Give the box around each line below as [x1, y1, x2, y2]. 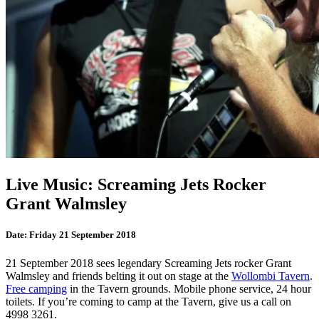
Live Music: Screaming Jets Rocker [6, 175, 266, 194]
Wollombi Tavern [231, 269, 310, 282]
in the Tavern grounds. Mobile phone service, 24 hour [67, 282, 311, 295]
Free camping [6, 282, 67, 295]
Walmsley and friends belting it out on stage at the [6, 269, 231, 282]
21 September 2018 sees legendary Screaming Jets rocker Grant [6, 256, 291, 269]
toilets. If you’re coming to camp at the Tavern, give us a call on [6, 295, 291, 308]
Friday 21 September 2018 [27, 229, 136, 241]
